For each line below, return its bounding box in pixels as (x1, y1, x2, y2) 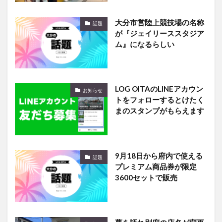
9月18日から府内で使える (114, 151, 203, 161)
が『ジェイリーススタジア (114, 28, 204, 38)
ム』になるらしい (114, 39, 174, 49)
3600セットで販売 (114, 173, 177, 182)
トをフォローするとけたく (114, 95, 204, 105)
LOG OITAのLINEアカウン (114, 84, 203, 94)
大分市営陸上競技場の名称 (114, 17, 204, 27)
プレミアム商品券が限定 (114, 162, 197, 171)
